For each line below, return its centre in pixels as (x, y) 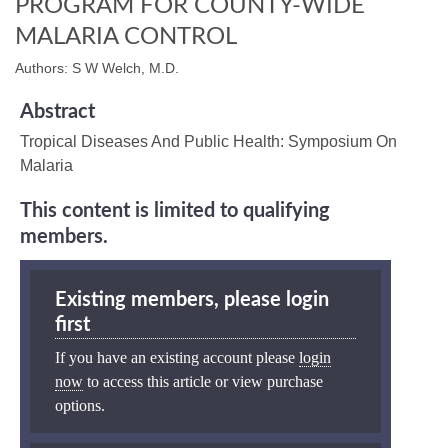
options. (80, 405)
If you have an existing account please (177, 357)
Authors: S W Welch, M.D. (97, 67)
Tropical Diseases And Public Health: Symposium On (208, 141)
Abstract (57, 111)
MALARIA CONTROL (126, 36)
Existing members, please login (192, 299)
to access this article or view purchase (203, 381)
